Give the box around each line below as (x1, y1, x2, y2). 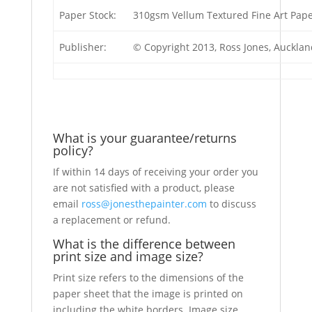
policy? (52, 142, 93, 159)
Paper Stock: (59, 8, 116, 22)
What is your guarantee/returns (52, 130, 237, 146)
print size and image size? (52, 248, 203, 265)
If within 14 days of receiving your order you (52, 165, 258, 178)
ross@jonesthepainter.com (81, 197, 207, 210)
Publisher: (59, 40, 107, 54)
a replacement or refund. (52, 213, 171, 226)
